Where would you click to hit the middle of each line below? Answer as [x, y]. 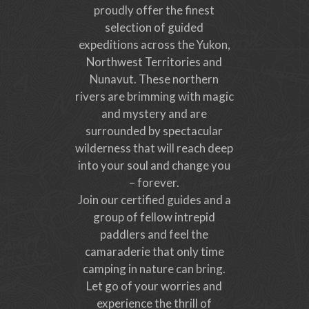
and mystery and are [154, 114]
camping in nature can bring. [154, 269]
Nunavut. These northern [154, 79]
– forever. [154, 183]
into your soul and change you [154, 166]
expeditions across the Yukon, [154, 45]
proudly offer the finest [154, 10]
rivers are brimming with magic [154, 97]
